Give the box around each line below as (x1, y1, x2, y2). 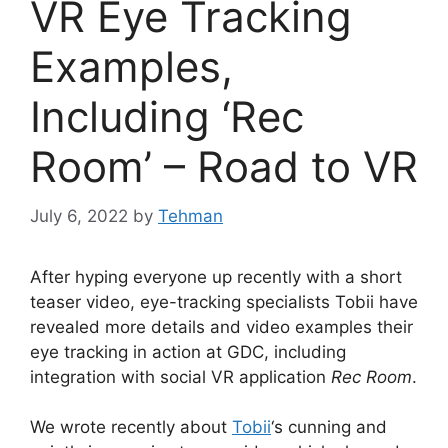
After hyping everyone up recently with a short (30, 266, 402, 287)
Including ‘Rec (30, 91, 304, 143)
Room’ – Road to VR (30, 141, 418, 193)
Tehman (158, 205, 223, 226)
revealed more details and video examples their (30, 316, 413, 337)
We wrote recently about (30, 417, 232, 438)
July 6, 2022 (30, 205, 128, 226)
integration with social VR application (30, 366, 331, 387)
